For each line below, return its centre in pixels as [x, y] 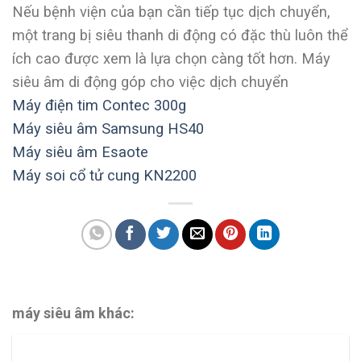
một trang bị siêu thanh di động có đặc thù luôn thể [180, 35]
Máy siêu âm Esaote [80, 152]
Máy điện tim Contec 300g [99, 106]
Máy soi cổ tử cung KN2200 [104, 176]
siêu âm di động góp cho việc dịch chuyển [150, 82]
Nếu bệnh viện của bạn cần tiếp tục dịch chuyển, [171, 12]
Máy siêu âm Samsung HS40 [110, 129]
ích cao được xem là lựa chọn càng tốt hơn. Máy [171, 59]
